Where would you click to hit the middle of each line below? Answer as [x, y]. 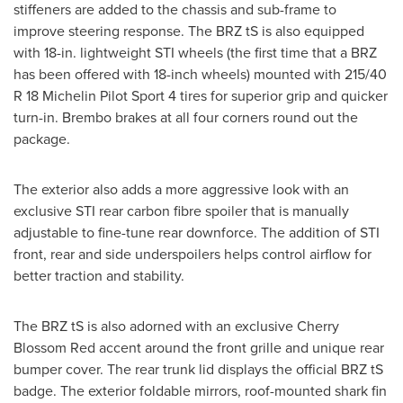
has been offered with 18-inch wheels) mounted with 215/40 [200, 74]
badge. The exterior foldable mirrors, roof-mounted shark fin [200, 391]
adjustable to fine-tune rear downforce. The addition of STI [197, 233]
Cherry [318, 326]
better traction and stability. [99, 276]
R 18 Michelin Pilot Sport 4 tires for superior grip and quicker [201, 96]
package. [42, 139]
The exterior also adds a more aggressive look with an [181, 189]
